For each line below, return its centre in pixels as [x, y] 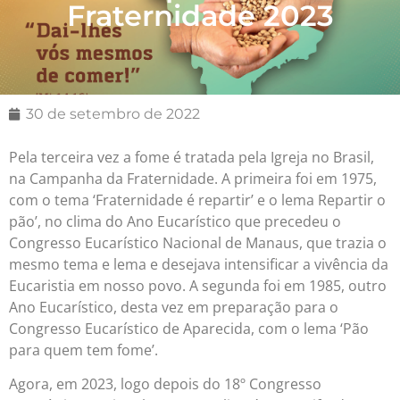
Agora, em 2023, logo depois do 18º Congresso [165, 384]
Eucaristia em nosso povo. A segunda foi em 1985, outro [198, 285]
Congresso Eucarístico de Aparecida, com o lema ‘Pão [189, 328]
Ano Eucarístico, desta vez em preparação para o [174, 307]
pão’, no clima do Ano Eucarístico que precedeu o [175, 221]
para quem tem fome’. [83, 350]
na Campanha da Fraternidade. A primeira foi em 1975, [193, 178]
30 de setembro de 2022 [113, 113]
